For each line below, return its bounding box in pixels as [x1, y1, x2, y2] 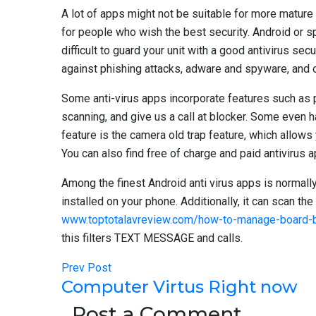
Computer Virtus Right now [61, 276, 298, 297]
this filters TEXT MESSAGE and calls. [61, 231, 243, 245]
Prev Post [61, 261, 111, 274]
